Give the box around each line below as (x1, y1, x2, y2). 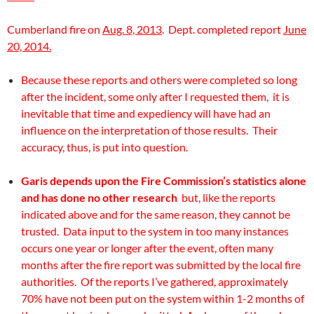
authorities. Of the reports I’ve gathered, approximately (21, 275, 288, 288)
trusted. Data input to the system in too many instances (21, 224, 289, 238)
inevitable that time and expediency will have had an (21, 107, 271, 120)
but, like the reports (177, 191, 275, 204)
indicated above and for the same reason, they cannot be (21, 207, 290, 221)
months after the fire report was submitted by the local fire (21, 258, 301, 271)
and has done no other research (21, 191, 177, 204)
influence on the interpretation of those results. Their (21, 123, 278, 137)
